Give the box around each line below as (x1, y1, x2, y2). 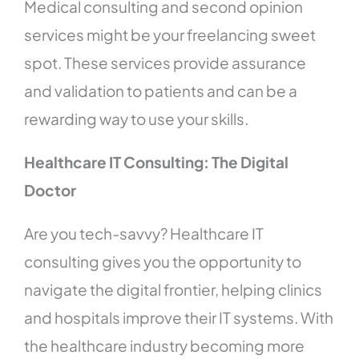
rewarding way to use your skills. (24, 109, 249, 129)
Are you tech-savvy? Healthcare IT (24, 224, 264, 244)
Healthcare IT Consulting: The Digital (24, 152, 289, 172)
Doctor (24, 180, 77, 200)
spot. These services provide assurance (24, 53, 307, 73)
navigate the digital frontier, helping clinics (24, 280, 323, 300)
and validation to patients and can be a (24, 81, 298, 101)
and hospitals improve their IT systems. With (24, 308, 334, 328)
